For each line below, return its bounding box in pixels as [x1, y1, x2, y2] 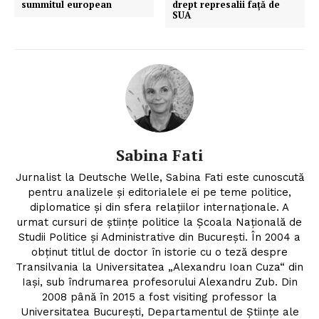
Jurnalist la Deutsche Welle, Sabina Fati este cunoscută [15, 170, 304, 184]
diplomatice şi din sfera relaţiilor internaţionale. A [30, 200, 289, 214]
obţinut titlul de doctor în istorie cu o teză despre [31, 245, 288, 258]
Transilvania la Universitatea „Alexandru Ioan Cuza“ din [16, 260, 303, 273]
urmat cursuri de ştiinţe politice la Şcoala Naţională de [17, 215, 302, 229]
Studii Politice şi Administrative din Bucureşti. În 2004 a [19, 230, 300, 244]
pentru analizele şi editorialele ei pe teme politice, [28, 185, 291, 199]
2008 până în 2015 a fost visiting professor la [42, 290, 277, 303]
